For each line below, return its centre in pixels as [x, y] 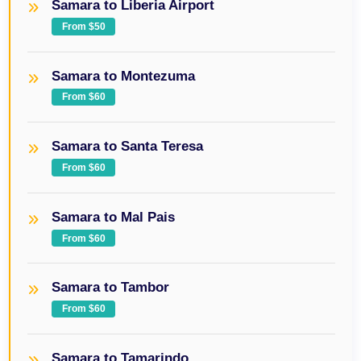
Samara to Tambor [111, 287]
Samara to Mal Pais [114, 216]
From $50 [83, 26]
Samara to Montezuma [124, 75]
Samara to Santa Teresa [128, 146]
